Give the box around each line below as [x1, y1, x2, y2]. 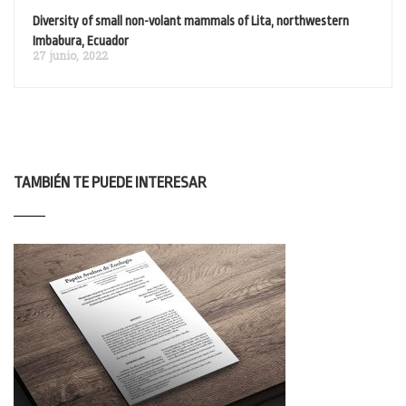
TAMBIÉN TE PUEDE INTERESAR [14, 173, 207, 191]
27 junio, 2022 [33, 48, 108, 65]
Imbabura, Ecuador [33, 33, 129, 48]
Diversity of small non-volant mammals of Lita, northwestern [33, 13, 349, 28]
